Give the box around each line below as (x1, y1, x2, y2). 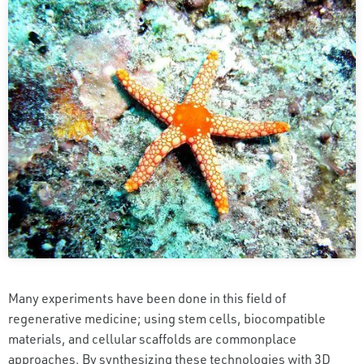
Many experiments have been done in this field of (8, 288, 286, 306)
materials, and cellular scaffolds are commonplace (8, 329, 297, 347)
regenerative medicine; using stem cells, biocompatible (8, 309, 326, 327)
